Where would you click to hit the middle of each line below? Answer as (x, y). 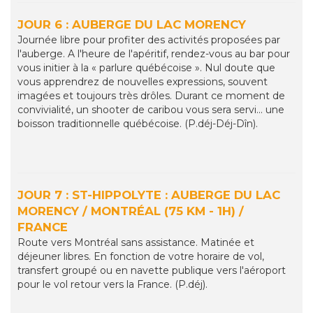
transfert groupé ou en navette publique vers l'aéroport (152, 271)
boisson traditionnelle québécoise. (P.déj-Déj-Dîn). (138, 124)
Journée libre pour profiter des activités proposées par (149, 40)
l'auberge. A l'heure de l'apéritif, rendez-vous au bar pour (154, 54)
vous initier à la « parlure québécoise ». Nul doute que (146, 68)
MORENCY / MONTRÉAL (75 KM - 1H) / (131, 211)
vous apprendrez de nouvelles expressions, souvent (143, 82)
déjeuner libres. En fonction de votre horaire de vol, (141, 257)
